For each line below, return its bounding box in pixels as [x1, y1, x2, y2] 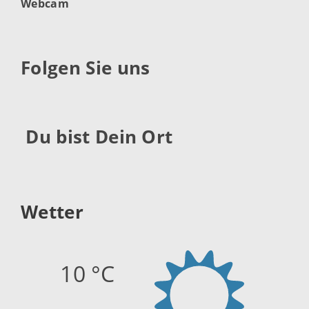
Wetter [21, 199, 83, 224]
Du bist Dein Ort [21, 124, 173, 149]
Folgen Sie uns [21, 55, 150, 80]
